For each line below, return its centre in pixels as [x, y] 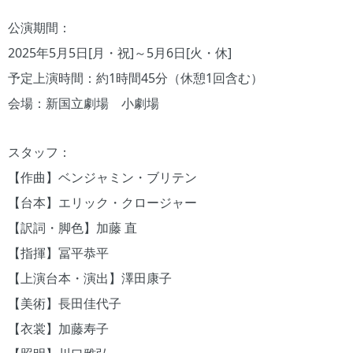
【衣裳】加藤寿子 [58, 328]
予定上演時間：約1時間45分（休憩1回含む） [136, 78]
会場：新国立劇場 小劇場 [84, 103]
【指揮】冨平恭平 [58, 253]
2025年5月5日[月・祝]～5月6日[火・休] [120, 52]
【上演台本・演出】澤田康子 [90, 278]
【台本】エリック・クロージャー [102, 202]
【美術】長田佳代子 [65, 303]
